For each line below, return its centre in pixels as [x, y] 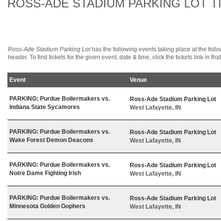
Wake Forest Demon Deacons [51, 140]
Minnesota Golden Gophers [47, 206]
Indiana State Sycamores [45, 107]
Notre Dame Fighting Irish [45, 173]
